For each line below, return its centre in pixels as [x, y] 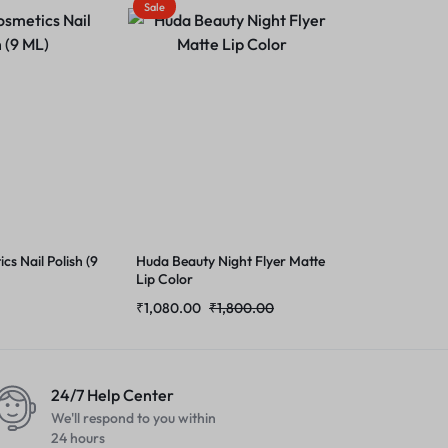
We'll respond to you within [133, 418]
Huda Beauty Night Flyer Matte [230, 261]
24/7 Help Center [112, 395]
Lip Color [164, 279]
